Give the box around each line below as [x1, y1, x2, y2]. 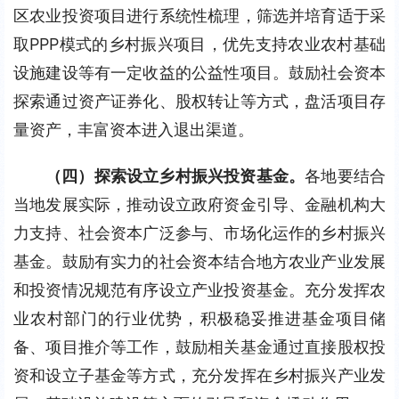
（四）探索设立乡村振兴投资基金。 [45, 167, 305, 185]
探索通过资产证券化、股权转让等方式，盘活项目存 [13, 92, 386, 110]
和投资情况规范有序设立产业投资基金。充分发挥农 [13, 281, 386, 299]
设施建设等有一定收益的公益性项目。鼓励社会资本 [13, 63, 386, 82]
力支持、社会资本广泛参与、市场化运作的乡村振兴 [13, 224, 386, 242]
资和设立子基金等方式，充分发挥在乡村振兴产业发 [13, 366, 386, 385]
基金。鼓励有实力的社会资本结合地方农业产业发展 [13, 252, 386, 271]
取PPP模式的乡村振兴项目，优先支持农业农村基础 [13, 35, 386, 53]
